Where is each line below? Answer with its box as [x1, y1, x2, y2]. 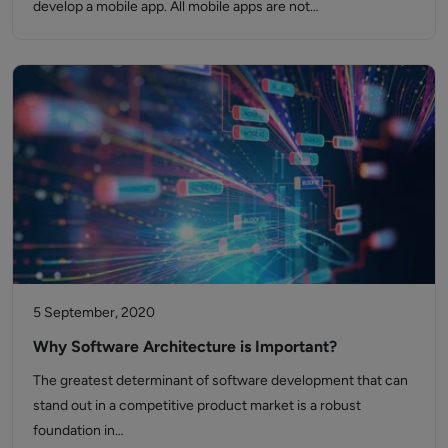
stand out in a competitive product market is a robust [33, 397, 361, 415]
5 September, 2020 [33, 304, 155, 322]
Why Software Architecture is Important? [33, 337, 337, 357]
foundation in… [33, 422, 124, 440]
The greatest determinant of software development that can [33, 372, 408, 390]
